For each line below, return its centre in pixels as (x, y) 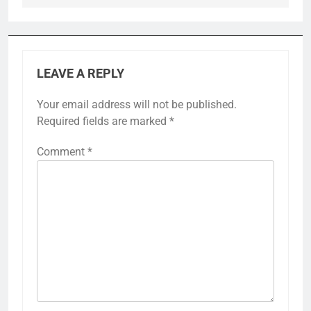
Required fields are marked (103, 121)
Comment (62, 151)
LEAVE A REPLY (81, 73)
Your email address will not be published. (137, 104)
